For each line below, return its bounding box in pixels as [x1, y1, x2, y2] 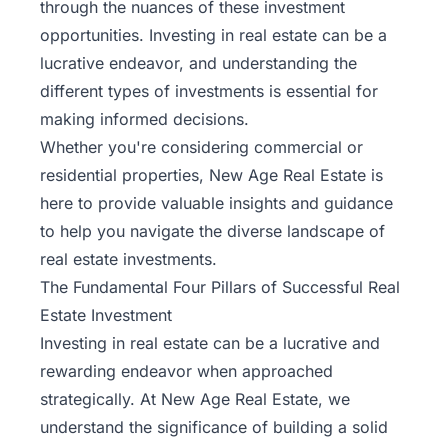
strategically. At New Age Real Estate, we [40, 388, 350, 409]
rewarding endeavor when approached [40, 360, 333, 381]
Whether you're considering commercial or [40, 136, 363, 157]
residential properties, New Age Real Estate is [40, 164, 383, 185]
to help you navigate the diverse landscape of [40, 220, 385, 241]
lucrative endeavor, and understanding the [40, 52, 357, 73]
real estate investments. [40, 248, 217, 269]
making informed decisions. [40, 108, 249, 129]
